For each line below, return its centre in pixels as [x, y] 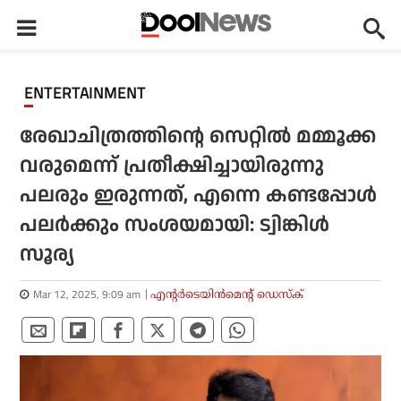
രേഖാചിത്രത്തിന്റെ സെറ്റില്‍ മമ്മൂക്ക [198, 137]
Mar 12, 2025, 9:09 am [87, 294]
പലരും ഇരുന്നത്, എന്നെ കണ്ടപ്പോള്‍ [199, 196]
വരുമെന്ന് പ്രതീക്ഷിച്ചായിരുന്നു [172, 166]
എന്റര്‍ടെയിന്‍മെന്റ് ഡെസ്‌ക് [227, 294]
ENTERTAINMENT [90, 93]
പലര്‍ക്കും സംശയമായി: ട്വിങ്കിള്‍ [175, 225]
